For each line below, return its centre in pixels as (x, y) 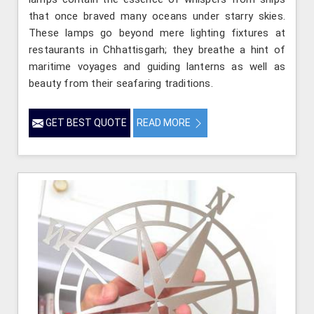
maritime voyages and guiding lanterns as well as (157, 66)
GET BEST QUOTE (85, 122)
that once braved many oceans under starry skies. (157, 16)
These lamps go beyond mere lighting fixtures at (157, 33)
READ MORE (165, 122)
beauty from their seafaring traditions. (121, 83)
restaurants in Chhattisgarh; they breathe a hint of (157, 49)
